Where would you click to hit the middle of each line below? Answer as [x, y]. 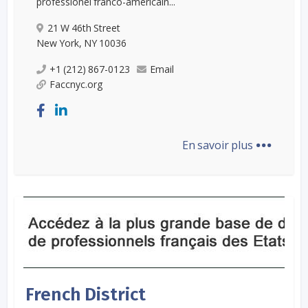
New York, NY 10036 [82, 43]
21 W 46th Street [84, 27]
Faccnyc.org [76, 84]
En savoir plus [218, 145]
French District [86, 294]
